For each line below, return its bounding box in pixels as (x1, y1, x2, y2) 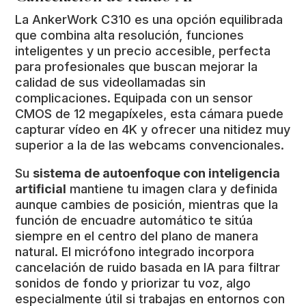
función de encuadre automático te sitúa (15, 213, 253, 228)
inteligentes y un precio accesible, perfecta (15, 44, 271, 59)
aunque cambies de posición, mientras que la (15, 197, 279, 212)
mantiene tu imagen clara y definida (66, 182, 278, 197)
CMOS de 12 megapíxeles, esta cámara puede (15, 107, 284, 122)
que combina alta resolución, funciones (15, 28, 245, 43)
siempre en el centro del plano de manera (15, 229, 259, 244)
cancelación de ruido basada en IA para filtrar (15, 260, 281, 275)
